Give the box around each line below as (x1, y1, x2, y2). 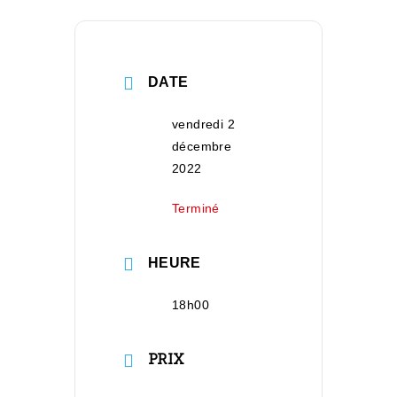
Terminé (172, 201, 220, 215)
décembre (172, 139, 232, 153)
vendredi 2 (172, 117, 236, 131)
